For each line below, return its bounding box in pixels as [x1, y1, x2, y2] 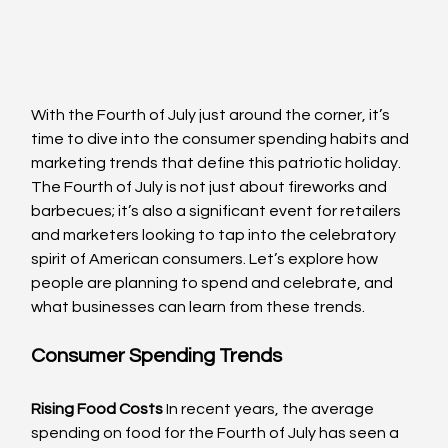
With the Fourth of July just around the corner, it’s [31, 107, 394, 123]
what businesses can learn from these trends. [31, 299, 366, 315]
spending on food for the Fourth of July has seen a [31, 425, 403, 441]
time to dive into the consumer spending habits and [31, 131, 413, 147]
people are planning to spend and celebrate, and [31, 275, 397, 291]
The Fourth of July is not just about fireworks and [31, 179, 391, 195]
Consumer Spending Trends [31, 346, 283, 366]
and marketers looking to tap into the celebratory [31, 227, 400, 243]
